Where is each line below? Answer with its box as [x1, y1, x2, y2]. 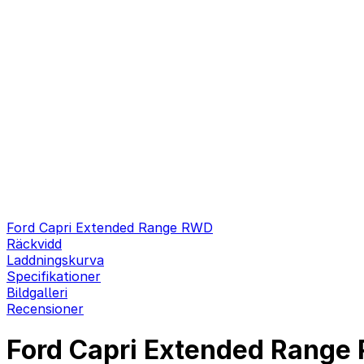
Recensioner [6, 301, 84, 317]
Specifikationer [6, 268, 101, 284]
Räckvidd [6, 236, 62, 252]
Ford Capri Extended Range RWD [6, 219, 213, 236]
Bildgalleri [6, 284, 67, 301]
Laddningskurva [6, 252, 104, 268]
